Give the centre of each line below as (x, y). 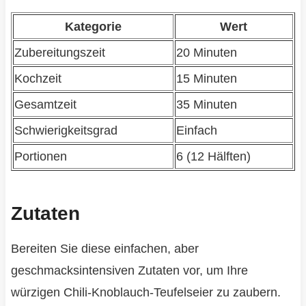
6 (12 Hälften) (213, 157)
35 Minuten (206, 105)
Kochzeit (38, 79)
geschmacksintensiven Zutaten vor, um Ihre (129, 271)
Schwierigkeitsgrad (66, 131)
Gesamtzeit (45, 105)
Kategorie (93, 27)
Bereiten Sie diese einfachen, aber (105, 249)
